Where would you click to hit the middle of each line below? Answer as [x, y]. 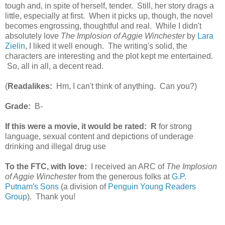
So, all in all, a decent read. [56, 66]
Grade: [19, 106]
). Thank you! [51, 196]
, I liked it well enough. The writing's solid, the [106, 46]
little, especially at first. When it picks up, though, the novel [109, 16]
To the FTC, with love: [47, 166]
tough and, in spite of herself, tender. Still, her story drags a [109, 6]
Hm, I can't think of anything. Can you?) [125, 86]
